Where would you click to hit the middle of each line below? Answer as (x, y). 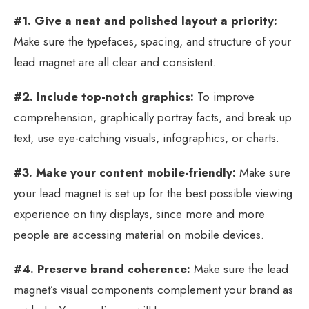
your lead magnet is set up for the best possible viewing (153, 193)
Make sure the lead (239, 269)
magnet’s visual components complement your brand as (153, 289)
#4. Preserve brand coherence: (102, 269)
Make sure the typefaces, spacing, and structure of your (152, 41)
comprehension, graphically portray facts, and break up (153, 117)
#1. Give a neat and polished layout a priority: (146, 20)
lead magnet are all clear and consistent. (115, 62)
